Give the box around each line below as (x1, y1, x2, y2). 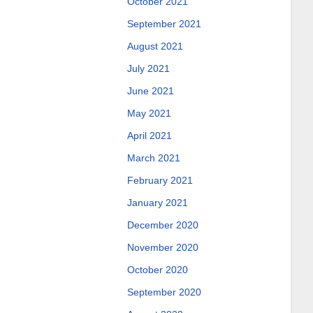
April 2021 (126, 130, 172, 141)
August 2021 (126, 41, 183, 52)
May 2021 (126, 108, 171, 119)
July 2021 (126, 63, 170, 74)
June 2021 (126, 85, 174, 96)
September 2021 (126, 18, 201, 29)
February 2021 (126, 175, 193, 186)
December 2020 (126, 219, 198, 231)
